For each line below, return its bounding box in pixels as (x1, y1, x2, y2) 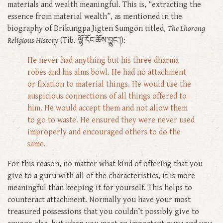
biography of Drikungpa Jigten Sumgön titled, (7, 23, 168, 33)
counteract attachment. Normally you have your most (7, 195, 191, 205)
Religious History (7, 35, 58, 45)
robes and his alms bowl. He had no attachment (27, 67, 186, 77)
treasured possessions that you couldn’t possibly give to (7, 207, 199, 217)
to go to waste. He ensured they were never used (27, 115, 195, 125)
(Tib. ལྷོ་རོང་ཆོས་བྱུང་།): (58, 35, 125, 45)
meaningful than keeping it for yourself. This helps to (7, 183, 192, 193)
